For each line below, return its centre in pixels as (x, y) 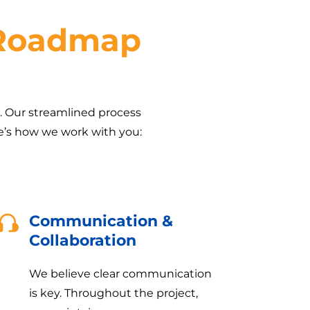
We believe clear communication (121, 273)
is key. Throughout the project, (114, 293)
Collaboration (83, 240)
